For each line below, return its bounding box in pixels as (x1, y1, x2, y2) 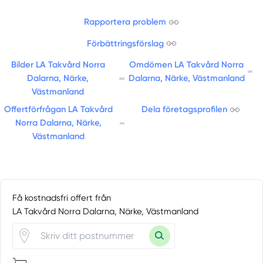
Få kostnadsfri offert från (12, 192, 112, 203)
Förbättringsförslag (86, 38, 164, 49)
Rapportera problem (84, 16, 167, 28)
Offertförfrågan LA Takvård (4, 104, 113, 115)
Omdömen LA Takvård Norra (129, 59, 244, 70)
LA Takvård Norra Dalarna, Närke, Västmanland (12, 205, 199, 217)
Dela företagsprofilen (141, 104, 227, 115)
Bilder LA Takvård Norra (11, 59, 105, 70)
